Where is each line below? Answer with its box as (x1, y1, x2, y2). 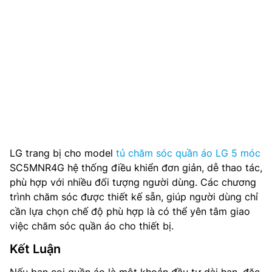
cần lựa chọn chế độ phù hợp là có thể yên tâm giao (10, 205, 250, 217)
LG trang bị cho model (10, 146, 116, 159)
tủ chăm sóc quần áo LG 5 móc (116, 146, 260, 159)
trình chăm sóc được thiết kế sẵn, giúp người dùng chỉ (10, 190, 258, 203)
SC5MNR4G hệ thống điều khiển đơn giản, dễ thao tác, (10, 161, 262, 174)
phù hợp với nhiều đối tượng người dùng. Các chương (10, 175, 256, 188)
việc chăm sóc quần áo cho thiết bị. (10, 219, 174, 232)
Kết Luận (10, 241, 61, 256)
